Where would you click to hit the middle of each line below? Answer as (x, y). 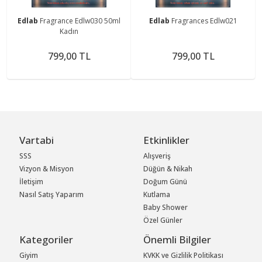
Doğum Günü (166, 181)
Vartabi (37, 140)
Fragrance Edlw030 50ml (80, 20)
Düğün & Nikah (168, 168)
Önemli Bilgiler (177, 239)
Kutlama (157, 194)
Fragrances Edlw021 (204, 20)
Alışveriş (157, 156)
